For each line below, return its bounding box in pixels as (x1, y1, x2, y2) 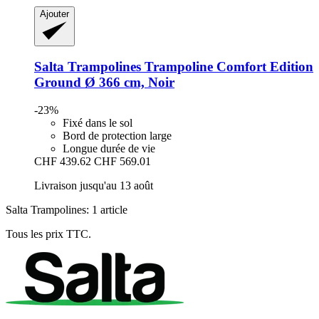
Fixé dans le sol (63, 117, 132, 130)
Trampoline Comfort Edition (141, 59, 313, 75)
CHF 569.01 (94, 155, 151, 168)
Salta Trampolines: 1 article (6, 204, 127, 216)
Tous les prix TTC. (6, 228, 91, 241)
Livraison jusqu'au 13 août (34, 179, 153, 192)
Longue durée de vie (63, 142, 155, 155)
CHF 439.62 (34, 155, 91, 168)
